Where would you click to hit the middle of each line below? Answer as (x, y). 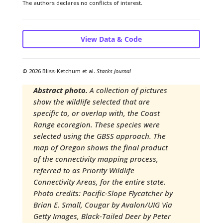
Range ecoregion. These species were (96, 124)
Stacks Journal (113, 71)
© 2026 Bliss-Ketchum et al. (59, 71)
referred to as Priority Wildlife (84, 170)
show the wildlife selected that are (91, 101)
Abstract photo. (60, 90)
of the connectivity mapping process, (96, 159)
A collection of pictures (127, 90)
